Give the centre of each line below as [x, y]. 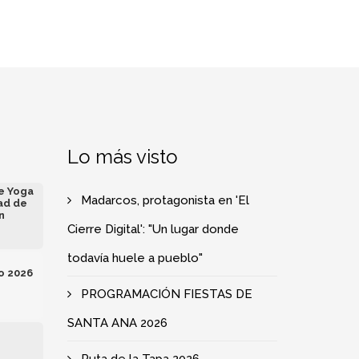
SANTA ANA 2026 [117, 323]
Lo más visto [122, 157]
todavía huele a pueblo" [135, 258]
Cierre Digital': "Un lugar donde [153, 229]
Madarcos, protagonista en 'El [165, 200]
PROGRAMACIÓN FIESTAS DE [166, 294]
